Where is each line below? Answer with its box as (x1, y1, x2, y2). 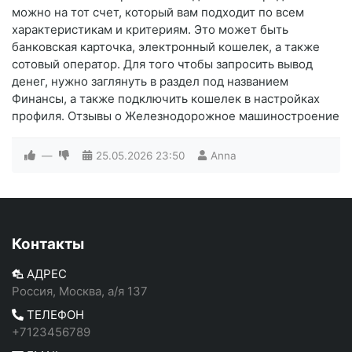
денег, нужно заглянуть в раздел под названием (12, 73, 288, 89)
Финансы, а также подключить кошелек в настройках (12, 90, 320, 106)
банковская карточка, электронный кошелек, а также (12, 38, 320, 54)
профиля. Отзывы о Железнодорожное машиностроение (12, 108, 339, 123)
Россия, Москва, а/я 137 (12, 284, 148, 299)
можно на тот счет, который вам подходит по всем (12, 4, 304, 20)
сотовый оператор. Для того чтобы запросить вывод (12, 56, 313, 71)
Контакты (12, 235, 84, 253)
